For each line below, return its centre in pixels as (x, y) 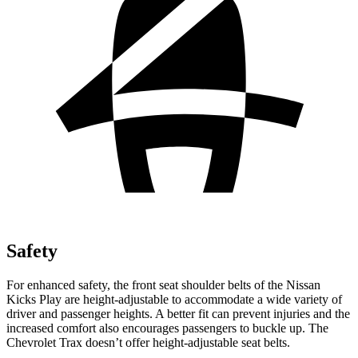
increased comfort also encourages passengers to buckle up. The (167, 328)
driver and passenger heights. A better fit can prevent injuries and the (178, 313)
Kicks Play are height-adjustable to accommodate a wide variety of (174, 299)
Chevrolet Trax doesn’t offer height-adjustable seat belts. (148, 342)
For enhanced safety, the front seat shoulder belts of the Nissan (163, 284)
